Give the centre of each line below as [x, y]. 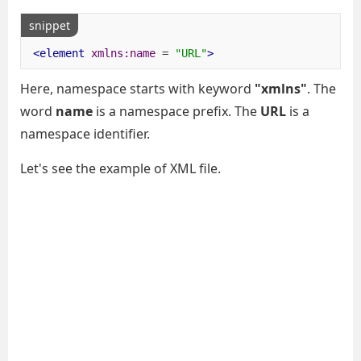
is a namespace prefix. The [176, 111]
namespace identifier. [85, 134]
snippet [50, 25]
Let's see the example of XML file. [120, 168]
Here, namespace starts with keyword [137, 89]
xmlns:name [123, 53]
